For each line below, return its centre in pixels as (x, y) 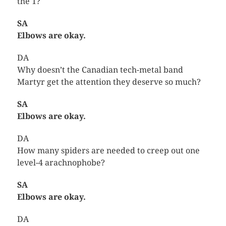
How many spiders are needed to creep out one (108, 150)
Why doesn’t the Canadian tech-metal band (100, 70)
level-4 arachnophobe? (61, 162)
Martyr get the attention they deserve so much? (109, 82)
